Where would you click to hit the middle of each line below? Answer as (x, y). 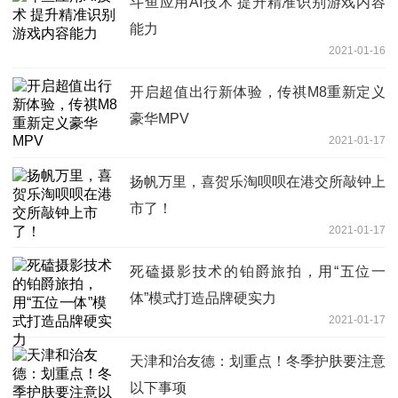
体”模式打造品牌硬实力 (203, 298)
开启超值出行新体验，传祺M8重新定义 (258, 92)
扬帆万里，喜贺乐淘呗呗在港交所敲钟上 (258, 182)
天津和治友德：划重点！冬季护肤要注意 (258, 362)
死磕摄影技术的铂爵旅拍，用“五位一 (258, 272)
